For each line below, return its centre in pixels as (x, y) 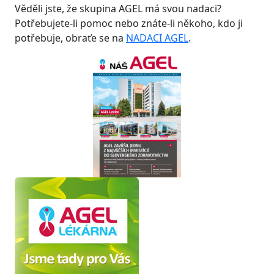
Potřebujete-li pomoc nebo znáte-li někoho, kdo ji (129, 23)
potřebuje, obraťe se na (70, 38)
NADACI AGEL (157, 38)
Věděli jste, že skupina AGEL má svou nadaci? (118, 8)
